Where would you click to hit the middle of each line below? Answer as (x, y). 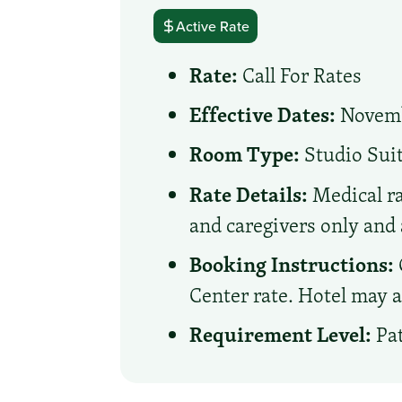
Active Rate (213, 26)
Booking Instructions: (292, 263)
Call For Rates (300, 76)
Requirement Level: (281, 333)
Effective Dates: (263, 114)
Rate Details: (249, 193)
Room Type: (245, 154)
